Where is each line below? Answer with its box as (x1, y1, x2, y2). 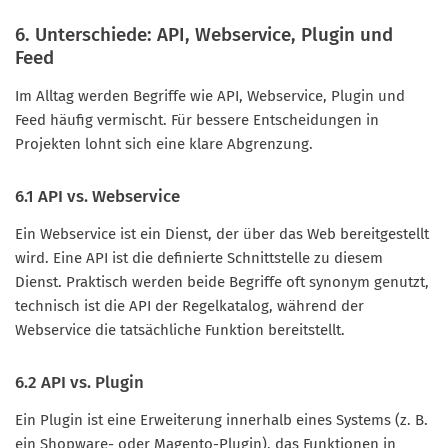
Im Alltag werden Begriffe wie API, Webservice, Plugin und (15, 87, 405, 106)
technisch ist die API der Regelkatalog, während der (15, 297, 364, 316)
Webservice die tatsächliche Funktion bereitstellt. (15, 321, 345, 340)
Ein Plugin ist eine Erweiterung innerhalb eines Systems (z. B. (15, 411, 428, 430)
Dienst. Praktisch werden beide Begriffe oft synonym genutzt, (15, 273, 429, 292)
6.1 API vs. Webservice (15, 186, 180, 207)
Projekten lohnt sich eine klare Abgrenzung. (15, 135, 313, 154)
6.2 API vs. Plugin (15, 372, 144, 393)
